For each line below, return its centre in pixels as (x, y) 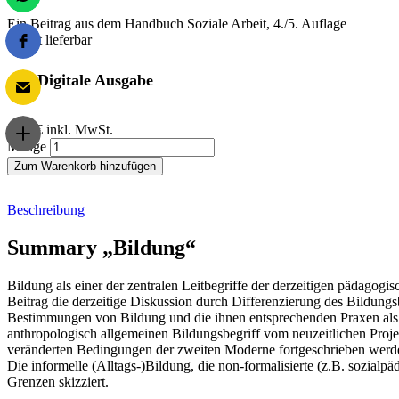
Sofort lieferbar (49, 39)
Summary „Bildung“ (102, 247)
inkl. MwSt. (80, 129)
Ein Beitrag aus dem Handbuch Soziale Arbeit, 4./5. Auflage (177, 23)
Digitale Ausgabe (95, 80)
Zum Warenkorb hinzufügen (85, 166)
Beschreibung (46, 209)
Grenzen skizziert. (58, 381)
